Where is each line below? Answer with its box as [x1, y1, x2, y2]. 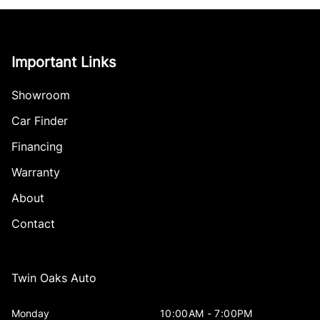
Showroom [11, 88, 70, 103]
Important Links [11, 54, 116, 71]
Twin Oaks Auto [11, 271, 96, 286]
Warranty [11, 165, 60, 180]
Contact [11, 216, 55, 231]
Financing [11, 139, 63, 154]
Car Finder [11, 114, 68, 129]
